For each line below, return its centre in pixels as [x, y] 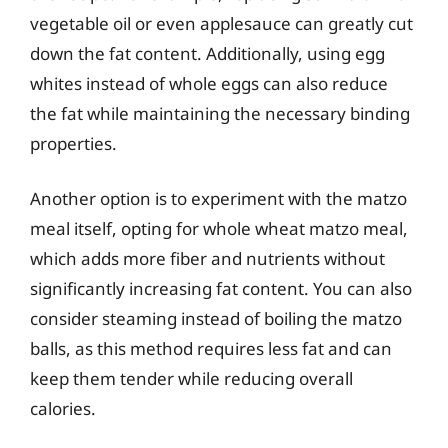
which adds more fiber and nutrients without [207, 258]
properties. [73, 143]
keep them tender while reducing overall [191, 378]
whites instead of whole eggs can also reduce [209, 83]
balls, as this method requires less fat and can [211, 348]
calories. [63, 408]
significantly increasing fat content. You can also [221, 288]
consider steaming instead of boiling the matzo [216, 318]
